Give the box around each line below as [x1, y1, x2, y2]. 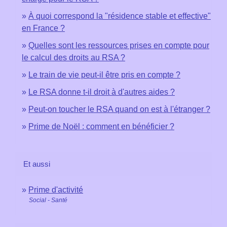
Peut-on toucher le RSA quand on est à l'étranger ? [28, 104, 210, 113]
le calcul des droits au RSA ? [22, 53, 125, 62]
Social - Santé [29, 196, 67, 204]
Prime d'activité [28, 185, 83, 194]
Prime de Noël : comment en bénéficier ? [28, 122, 174, 131]
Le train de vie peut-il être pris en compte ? [28, 70, 180, 79]
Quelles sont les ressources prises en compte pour [28, 41, 209, 50]
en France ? [22, 23, 65, 32]
